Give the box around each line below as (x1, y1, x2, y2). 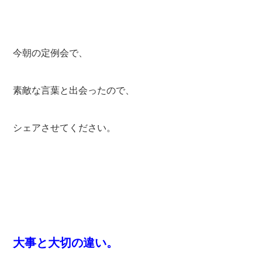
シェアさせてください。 (13, 122, 116, 133)
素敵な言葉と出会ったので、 (13, 85, 135, 95)
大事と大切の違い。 (13, 236, 119, 249)
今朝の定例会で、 (13, 47, 88, 58)
